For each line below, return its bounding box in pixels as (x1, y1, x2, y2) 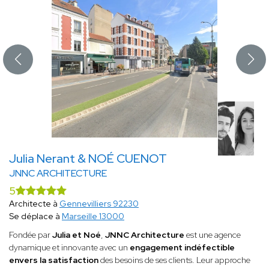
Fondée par (9, 229, 52, 241)
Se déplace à (9, 211, 62, 222)
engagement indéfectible (130, 242, 235, 253)
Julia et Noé (52, 229, 101, 241)
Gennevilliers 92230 (59, 198, 139, 210)
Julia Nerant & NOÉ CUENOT (9, 151, 167, 167)
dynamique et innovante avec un (9, 242, 130, 253)
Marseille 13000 (62, 211, 124, 222)
